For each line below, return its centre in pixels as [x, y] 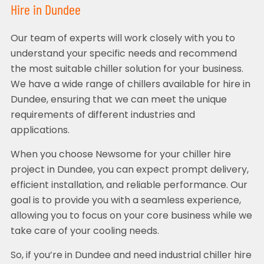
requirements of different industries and [103, 116]
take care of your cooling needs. [85, 232]
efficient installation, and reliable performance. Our [129, 186]
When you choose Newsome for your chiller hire [121, 155]
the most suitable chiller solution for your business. [127, 70]
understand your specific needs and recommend [123, 55]
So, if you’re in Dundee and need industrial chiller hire [131, 256]
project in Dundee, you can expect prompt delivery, [129, 171]
